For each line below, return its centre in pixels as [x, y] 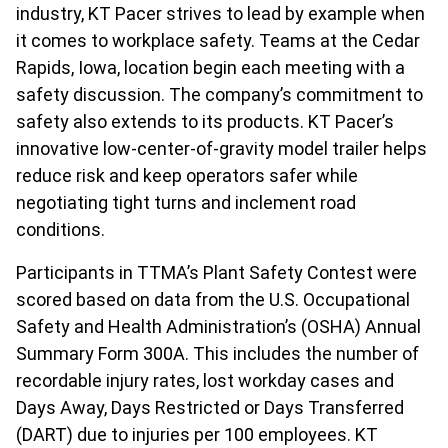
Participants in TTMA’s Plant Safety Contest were [216, 272]
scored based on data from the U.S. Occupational [213, 299]
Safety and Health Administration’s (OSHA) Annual [218, 326]
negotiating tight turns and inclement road [186, 202]
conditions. [60, 229]
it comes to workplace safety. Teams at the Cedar [218, 40]
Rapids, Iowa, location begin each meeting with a [210, 67]
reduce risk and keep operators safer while [187, 175]
